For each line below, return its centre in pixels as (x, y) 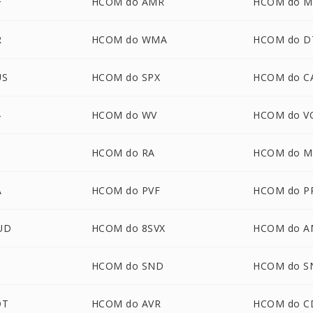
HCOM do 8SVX (128, 228)
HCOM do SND (128, 266)
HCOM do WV (124, 115)
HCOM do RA (123, 153)
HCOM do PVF (126, 190)
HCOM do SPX (126, 77)
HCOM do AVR (126, 304)
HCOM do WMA (129, 39)
